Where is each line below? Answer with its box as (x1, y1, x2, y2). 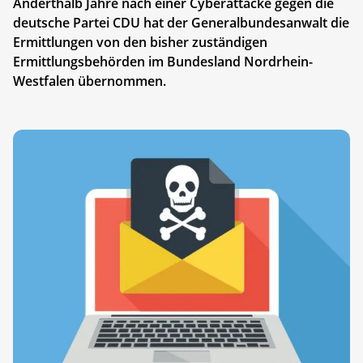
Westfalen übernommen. (13, 71, 166, 90)
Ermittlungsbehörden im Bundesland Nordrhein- (13, 52, 313, 70)
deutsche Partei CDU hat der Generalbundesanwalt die (13, 13, 349, 32)
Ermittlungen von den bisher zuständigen (13, 32, 267, 51)
